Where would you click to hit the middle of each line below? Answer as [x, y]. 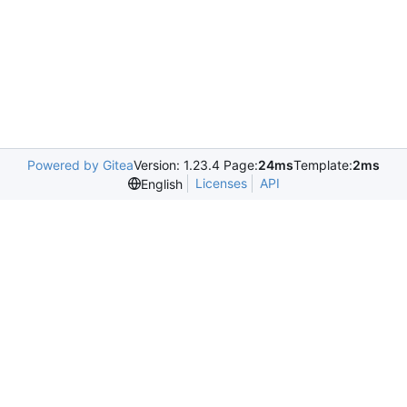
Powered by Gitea [80, 165]
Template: [323, 165]
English [161, 184]
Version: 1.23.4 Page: [196, 165]
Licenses [221, 183]
